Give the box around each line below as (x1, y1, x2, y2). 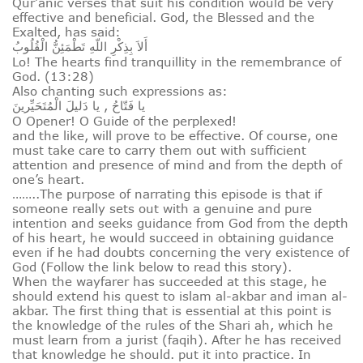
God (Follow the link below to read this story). (12, 259, 292, 275)
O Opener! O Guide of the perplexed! (12, 113, 237, 129)
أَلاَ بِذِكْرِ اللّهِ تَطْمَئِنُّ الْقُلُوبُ (12, 39, 147, 54)
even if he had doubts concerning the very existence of (12, 245, 349, 260)
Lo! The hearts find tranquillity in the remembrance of (12, 54, 341, 70)
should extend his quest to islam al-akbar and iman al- (12, 288, 348, 304)
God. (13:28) (12, 69, 94, 84)
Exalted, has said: (12, 24, 121, 40)
